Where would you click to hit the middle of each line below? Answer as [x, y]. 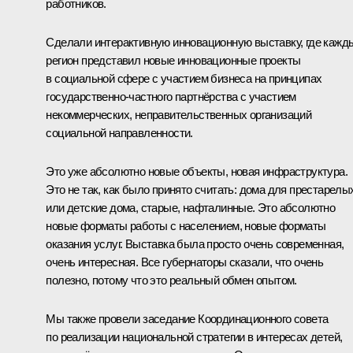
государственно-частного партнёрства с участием [171, 96]
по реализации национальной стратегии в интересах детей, [194, 336]
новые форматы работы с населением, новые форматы [186, 225]
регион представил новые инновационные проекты [173, 60]
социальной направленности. [119, 132]
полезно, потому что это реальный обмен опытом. [171, 280]
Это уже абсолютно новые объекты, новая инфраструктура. [197, 171]
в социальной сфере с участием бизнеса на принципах [184, 78]
